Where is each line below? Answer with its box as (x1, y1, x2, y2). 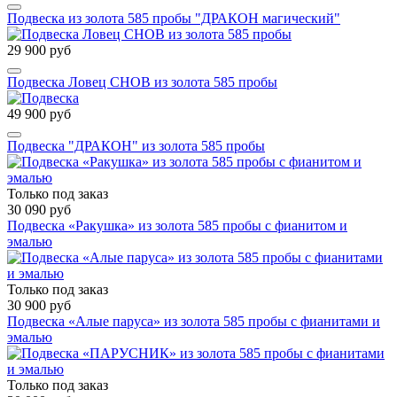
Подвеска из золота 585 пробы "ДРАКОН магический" (7, 10, 340, 26)
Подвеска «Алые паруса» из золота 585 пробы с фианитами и (7, 313, 380, 329)
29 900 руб (7, 42, 71, 58)
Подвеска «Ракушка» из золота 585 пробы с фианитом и (7, 217, 347, 233)
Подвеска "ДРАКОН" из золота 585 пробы (7, 137, 265, 153)
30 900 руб (7, 297, 71, 313)
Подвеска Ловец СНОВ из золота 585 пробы (7, 74, 277, 90)
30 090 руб (7, 201, 71, 217)
